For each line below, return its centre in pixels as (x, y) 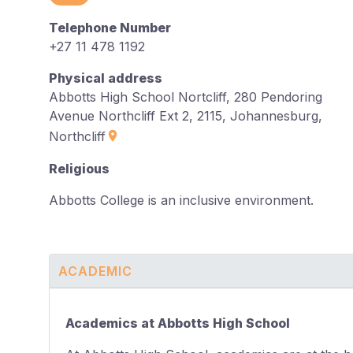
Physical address (106, 78)
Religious (79, 169)
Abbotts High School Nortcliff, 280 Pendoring (186, 97)
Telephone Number (110, 28)
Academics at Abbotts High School (178, 323)
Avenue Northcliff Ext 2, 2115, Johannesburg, (186, 116)
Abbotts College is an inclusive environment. (183, 201)
